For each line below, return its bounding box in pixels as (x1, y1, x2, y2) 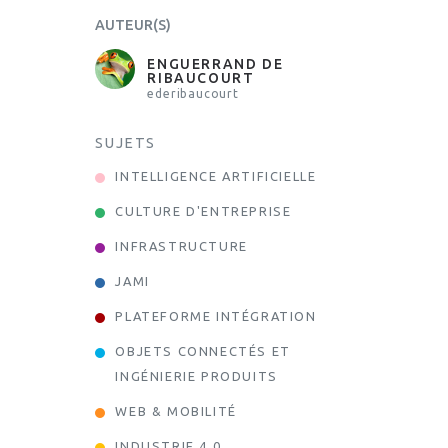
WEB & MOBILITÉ (115, 404, 237, 419)
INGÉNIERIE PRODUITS (115, 369, 278, 384)
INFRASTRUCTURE (115, 239, 248, 254)
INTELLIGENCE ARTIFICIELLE (115, 169, 317, 184)
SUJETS (95, 135, 157, 152)
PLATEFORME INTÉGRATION (115, 309, 317, 324)
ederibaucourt (147, 87, 239, 101)
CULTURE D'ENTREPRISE (115, 204, 292, 219)
